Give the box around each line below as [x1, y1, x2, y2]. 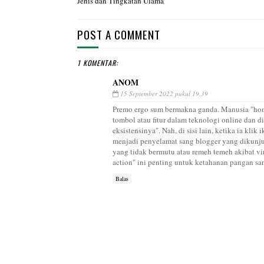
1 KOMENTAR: [77, 57, 118, 68]
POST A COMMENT [77, 25, 160, 42]
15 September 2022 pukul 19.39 [120, 88, 208, 98]
